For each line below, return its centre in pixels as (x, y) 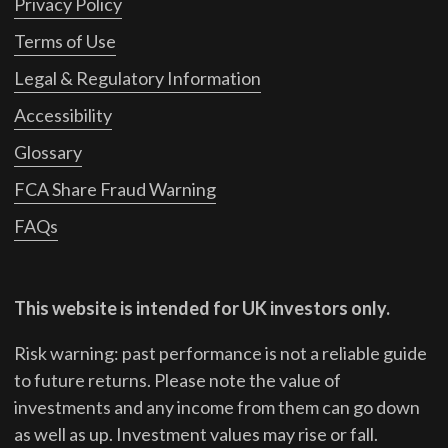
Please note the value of (247, 380)
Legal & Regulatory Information (137, 78)
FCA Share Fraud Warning (114, 189)
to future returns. (82, 380)
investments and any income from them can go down (216, 407)
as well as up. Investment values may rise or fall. (195, 434)
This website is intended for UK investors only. (201, 308)
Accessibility (62, 115)
